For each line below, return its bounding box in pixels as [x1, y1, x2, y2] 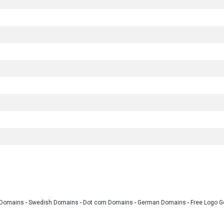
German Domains [137, 198, 186, 206]
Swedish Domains [28, 198, 78, 206]
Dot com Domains [82, 198, 133, 206]
